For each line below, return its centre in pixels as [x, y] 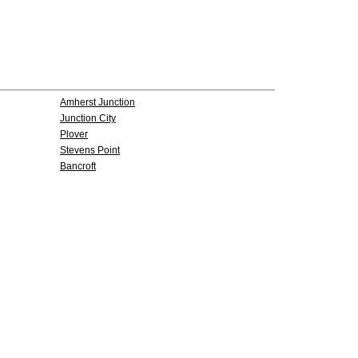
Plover [74, 134]
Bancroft [78, 166]
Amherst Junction [97, 102]
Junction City [88, 118]
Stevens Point [90, 150]
